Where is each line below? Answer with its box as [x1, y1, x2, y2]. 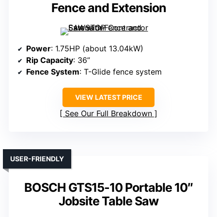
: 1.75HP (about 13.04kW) [51, 44, 143, 54]
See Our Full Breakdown [65, 108, 152, 119]
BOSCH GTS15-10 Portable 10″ [24, 180, 193, 195]
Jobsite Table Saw [59, 194, 158, 209]
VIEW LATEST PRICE [75, 93, 142, 102]
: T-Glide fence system [79, 67, 162, 77]
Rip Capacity [26, 55, 73, 65]
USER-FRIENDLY [10, 155, 64, 163]
